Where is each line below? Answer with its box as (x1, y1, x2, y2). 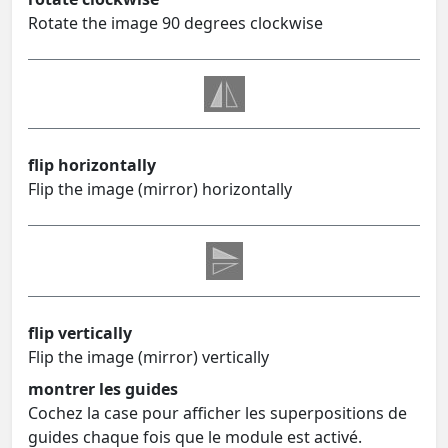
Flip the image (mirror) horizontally (28, 177, 292, 200)
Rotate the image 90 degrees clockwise (28, 11, 323, 34)
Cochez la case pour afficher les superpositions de (28, 401, 407, 424)
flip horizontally (28, 153, 156, 176)
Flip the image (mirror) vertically (28, 345, 269, 368)
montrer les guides (28, 377, 178, 400)
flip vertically (28, 321, 132, 344)
